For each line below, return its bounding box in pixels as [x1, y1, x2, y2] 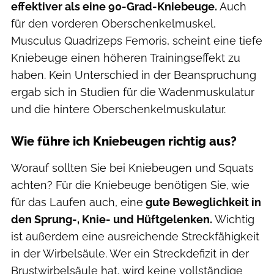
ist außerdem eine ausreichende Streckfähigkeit [11, 230, 259, 243]
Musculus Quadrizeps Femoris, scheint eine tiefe [11, 34, 262, 48]
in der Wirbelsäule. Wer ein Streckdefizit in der [11, 247, 249, 261]
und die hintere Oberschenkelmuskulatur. [11, 103, 226, 116]
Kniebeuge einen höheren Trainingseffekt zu [11, 51, 240, 65]
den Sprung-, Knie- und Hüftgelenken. [11, 213, 212, 226]
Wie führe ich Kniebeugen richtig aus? [11, 134, 237, 149]
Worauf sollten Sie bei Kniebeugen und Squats [11, 161, 254, 175]
